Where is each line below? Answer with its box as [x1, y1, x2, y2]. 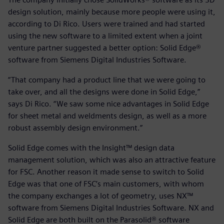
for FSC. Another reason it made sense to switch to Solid [8, 167, 204, 177]
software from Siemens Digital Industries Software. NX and [8, 203, 214, 213]
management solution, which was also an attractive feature [8, 155, 215, 165]
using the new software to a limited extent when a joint [8, 31, 202, 41]
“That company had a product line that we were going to [8, 75, 205, 85]
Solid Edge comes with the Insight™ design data [8, 143, 174, 153]
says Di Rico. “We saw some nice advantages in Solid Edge [8, 99, 209, 109]
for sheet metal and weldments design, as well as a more [8, 111, 206, 121]
